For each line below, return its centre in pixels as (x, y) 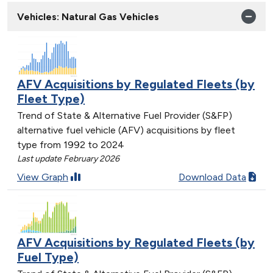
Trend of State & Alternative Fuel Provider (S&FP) (125, 115)
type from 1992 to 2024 (71, 144)
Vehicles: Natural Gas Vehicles (88, 16)
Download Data (212, 177)
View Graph (43, 177)
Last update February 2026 (68, 158)
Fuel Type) (48, 257)
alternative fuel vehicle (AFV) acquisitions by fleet (126, 130)
